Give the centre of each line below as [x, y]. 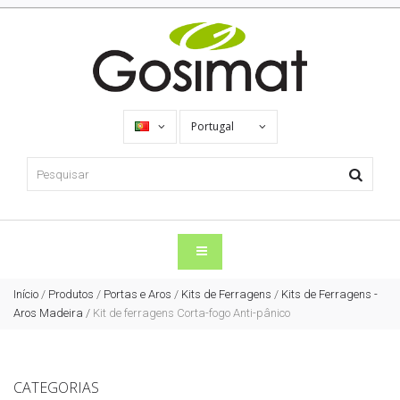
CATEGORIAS [56, 388]
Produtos [71, 295]
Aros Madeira [48, 313]
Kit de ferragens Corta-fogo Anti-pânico [192, 313]
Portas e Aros [137, 295]
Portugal [213, 127]
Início [26, 295]
